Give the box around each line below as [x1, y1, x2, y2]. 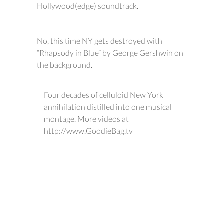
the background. [37, 60, 92, 69]
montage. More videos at [44, 114, 129, 123]
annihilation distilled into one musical [44, 102, 172, 111]
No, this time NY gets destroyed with [37, 36, 162, 45]
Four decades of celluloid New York [44, 90, 163, 99]
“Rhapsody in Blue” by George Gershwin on [37, 48, 183, 57]
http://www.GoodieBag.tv [44, 126, 133, 135]
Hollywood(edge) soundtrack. [37, 1, 138, 10]
